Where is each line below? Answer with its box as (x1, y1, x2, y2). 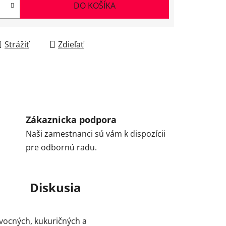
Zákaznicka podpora (25, 114, 117, 126)
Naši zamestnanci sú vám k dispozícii (25, 128, 165, 140)
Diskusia (30, 179, 81, 196)
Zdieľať (58, 38, 84, 50)
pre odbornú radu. (25, 142, 97, 153)
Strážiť (5, 38, 29, 50)
